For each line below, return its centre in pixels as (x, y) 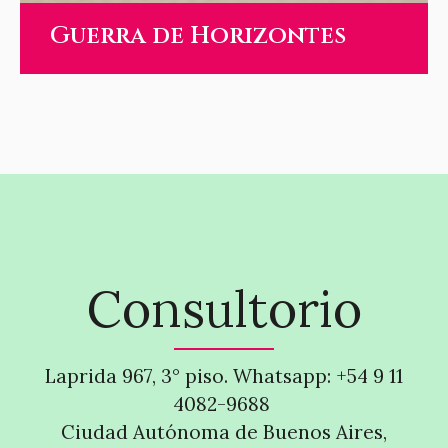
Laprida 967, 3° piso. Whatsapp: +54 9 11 (224, 376)
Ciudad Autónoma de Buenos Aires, (224, 432)
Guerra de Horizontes (198, 35)
